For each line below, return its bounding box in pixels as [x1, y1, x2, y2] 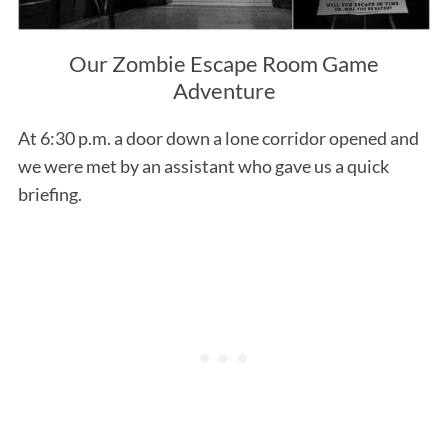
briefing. [17, 182, 82, 205]
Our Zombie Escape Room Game [69, 49, 379, 77]
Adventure [172, 76, 276, 104]
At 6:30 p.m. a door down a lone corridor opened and [17, 126, 419, 149]
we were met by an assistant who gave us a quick [17, 154, 389, 177]
